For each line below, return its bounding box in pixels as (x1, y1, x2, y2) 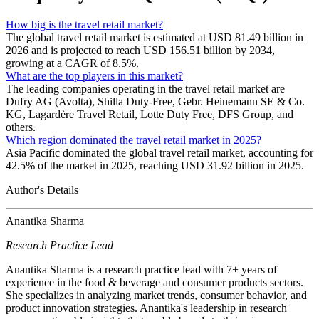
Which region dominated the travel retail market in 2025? (6, 133, 261, 146)
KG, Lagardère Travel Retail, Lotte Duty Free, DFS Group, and (6, 108, 293, 120)
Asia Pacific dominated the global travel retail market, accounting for (6, 146, 313, 159)
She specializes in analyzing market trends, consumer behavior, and (6, 288, 307, 301)
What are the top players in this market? (6, 69, 183, 82)
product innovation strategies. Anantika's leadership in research (6, 301, 287, 314)
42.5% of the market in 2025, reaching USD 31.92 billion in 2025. (6, 159, 304, 172)
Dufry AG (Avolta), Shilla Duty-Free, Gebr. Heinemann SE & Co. (6, 95, 305, 108)
